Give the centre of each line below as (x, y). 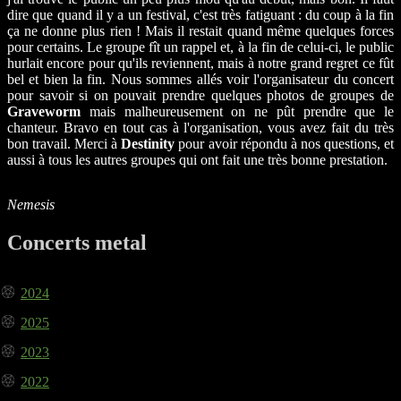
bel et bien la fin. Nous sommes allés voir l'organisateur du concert (200, 79)
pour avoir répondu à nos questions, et (285, 143)
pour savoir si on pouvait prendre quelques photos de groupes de (200, 95)
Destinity (148, 143)
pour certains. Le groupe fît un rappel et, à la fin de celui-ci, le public (200, 47)
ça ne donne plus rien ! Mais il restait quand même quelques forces (200, 30)
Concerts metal (77, 242)
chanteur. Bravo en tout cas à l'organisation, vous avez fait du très (200, 127)
